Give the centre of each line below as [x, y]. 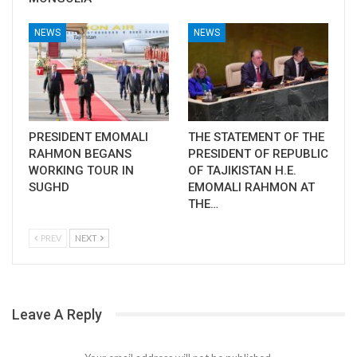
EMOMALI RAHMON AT [251, 187]
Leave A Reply [57, 314]
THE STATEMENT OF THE [256, 137]
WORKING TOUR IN [81, 170]
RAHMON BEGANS [80, 153]
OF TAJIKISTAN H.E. [242, 170]
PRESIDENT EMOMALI [88, 137]
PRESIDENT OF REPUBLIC [258, 153]
